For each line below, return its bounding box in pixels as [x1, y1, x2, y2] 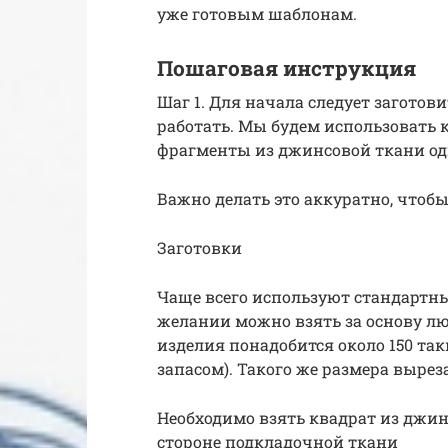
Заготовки [157, 236, 242, 258]
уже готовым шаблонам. [157, 3, 357, 25]
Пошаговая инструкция [157, 54, 416, 83]
